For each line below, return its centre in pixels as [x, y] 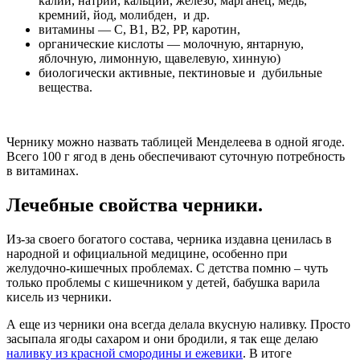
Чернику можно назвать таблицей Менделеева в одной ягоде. [176, 142]
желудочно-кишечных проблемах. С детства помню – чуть [167, 268]
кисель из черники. [59, 297]
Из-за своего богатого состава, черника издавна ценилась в [169, 239]
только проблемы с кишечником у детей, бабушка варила [163, 283]
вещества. [65, 88]
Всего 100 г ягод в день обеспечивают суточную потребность [176, 157]
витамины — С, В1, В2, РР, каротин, [139, 30]
